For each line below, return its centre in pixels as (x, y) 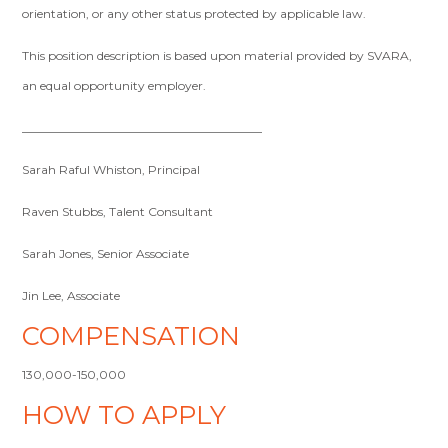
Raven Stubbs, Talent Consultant (118, 211)
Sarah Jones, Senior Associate (106, 253)
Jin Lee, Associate (71, 295)
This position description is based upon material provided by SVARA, (217, 55)
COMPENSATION (131, 335)
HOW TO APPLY (124, 414)
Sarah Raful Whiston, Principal (111, 169)
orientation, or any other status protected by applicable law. (197, 13)
